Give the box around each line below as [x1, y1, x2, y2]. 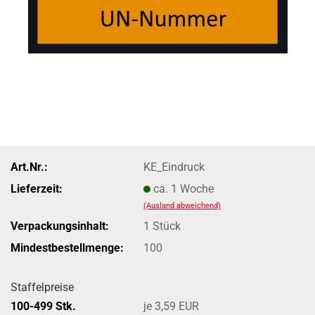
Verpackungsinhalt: [11, 219, 109, 233]
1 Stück [143, 219, 181, 233]
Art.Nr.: [11, 160, 48, 174]
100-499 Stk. [11, 299, 76, 313]
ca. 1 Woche [153, 181, 214, 195]
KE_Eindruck [143, 160, 205, 174]
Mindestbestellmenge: [11, 240, 124, 255]
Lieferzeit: [11, 181, 63, 195]
